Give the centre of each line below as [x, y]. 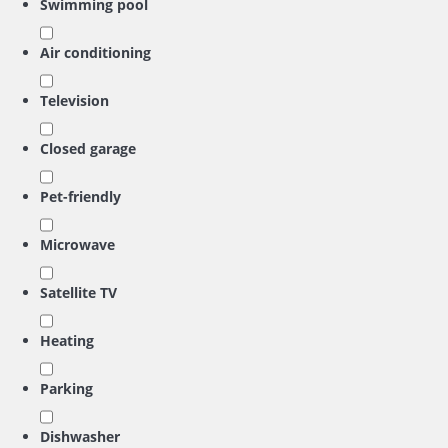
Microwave [77, 244]
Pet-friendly [80, 196]
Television [74, 100]
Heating [67, 340]
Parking [66, 388]
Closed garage [88, 148]
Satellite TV [78, 292]
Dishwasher [80, 436]
